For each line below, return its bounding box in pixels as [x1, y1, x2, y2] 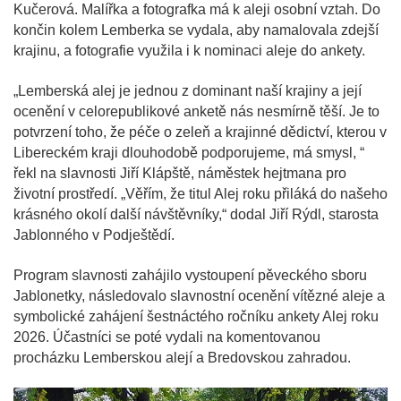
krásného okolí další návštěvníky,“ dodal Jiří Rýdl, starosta [13, 207, 379, 223]
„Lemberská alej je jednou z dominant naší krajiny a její [13, 83, 362, 99]
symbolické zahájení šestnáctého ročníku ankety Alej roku [13, 309, 379, 325]
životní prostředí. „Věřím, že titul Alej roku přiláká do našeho [13, 186, 388, 202]
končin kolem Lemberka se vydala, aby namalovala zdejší [13, 22, 379, 38]
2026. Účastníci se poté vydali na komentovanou [13, 329, 320, 346]
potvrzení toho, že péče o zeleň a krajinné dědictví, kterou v [13, 124, 387, 141]
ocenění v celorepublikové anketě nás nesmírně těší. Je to [13, 104, 380, 120]
